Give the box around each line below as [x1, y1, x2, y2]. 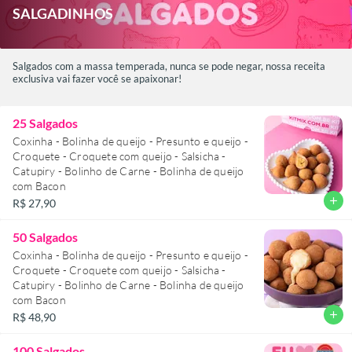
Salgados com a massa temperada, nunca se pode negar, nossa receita [13, 59, 325, 72]
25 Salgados [13, 115, 78, 130]
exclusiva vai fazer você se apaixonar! [13, 71, 181, 85]
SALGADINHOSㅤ [13, 4, 113, 22]
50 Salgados [13, 229, 78, 244]
